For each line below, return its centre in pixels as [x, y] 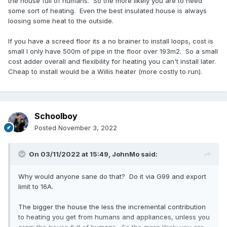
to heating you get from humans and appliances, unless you [114, 217]
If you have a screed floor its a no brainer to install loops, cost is [111, 41]
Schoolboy [56, 116]
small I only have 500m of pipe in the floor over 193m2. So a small [113, 51]
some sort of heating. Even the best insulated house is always [107, 10]
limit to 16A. [36, 187]
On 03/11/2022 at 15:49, [70, 154]
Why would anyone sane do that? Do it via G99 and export [112, 177]
